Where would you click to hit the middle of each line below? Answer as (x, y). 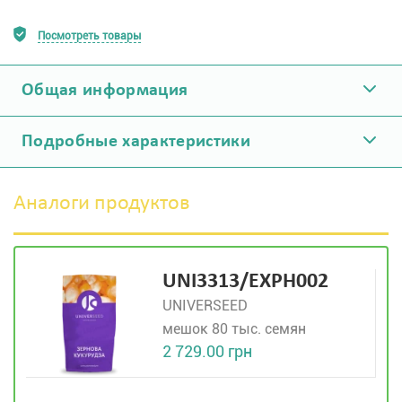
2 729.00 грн (207, 351)
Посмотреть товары (89, 36)
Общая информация (105, 91)
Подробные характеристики (136, 142)
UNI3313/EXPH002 (245, 282)
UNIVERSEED (205, 306)
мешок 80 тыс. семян (234, 329)
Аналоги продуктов (102, 204)
